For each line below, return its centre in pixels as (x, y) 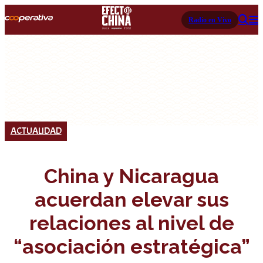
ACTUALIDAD (36, 131)
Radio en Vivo (210, 20)
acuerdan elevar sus (131, 199)
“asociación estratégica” (131, 246)
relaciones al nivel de (131, 223)
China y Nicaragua (131, 176)
